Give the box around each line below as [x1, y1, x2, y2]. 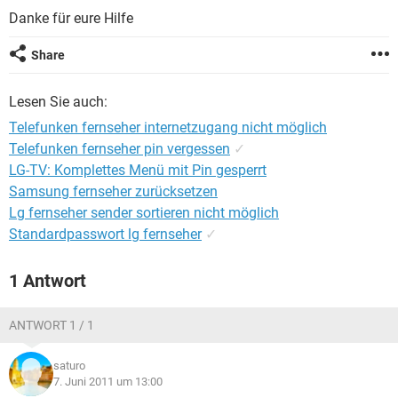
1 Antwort [9, 270, 86, 291]
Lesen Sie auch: [9, 93, 107, 110]
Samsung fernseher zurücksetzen [9, 183, 218, 200]
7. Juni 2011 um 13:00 [53, 375, 163, 388]
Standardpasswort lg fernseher [9, 226, 202, 243]
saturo [53, 359, 85, 372]
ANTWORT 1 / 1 [9, 318, 94, 332]
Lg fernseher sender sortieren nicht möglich [9, 204, 279, 221]
